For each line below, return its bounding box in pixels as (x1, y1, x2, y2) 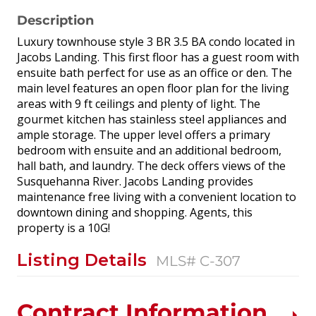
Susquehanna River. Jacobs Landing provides (17, 173, 253, 189)
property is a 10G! (17, 219, 110, 236)
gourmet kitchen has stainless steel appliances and (17, 111, 286, 127)
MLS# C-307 (156, 252, 241, 269)
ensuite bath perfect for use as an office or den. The (17, 64, 292, 80)
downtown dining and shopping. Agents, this (17, 204, 253, 220)
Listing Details (17, 249, 152, 270)
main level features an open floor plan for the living (17, 80, 289, 96)
